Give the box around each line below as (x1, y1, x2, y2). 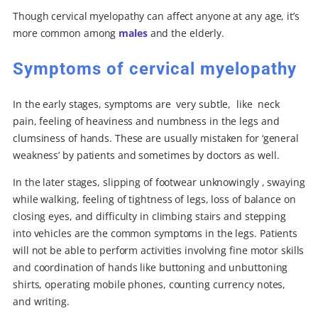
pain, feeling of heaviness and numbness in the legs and (13, 114, 280, 128)
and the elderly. (147, 26, 225, 40)
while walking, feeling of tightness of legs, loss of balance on (13, 192, 296, 207)
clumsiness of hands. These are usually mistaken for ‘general (13, 131, 299, 145)
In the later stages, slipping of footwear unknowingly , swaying (13, 175, 305, 190)
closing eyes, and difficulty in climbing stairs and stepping (13, 209, 286, 224)
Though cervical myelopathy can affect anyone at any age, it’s (13, 9, 300, 23)
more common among (13, 26, 119, 40)
